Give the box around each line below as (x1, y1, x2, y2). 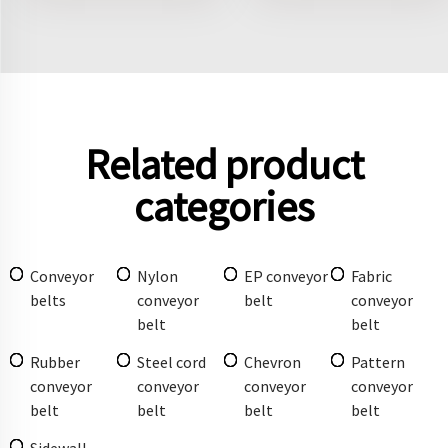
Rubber (30, 351, 80, 372)
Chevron (244, 351, 301, 372)
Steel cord (137, 351, 206, 372)
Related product (84, 137, 364, 190)
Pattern (351, 351, 405, 372)
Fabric (351, 265, 392, 286)
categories (134, 179, 314, 232)
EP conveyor (244, 265, 328, 286)
